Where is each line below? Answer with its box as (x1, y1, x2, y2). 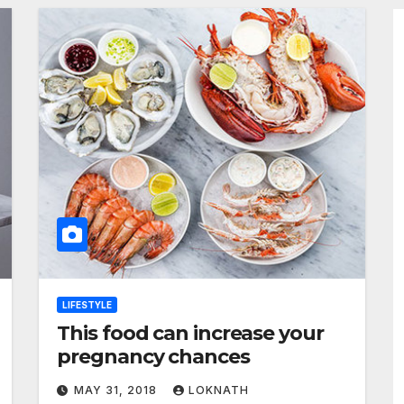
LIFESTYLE (62, 299, 113, 310)
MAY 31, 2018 (74, 383, 161, 397)
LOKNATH (188, 383, 250, 397)
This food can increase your (57, 321, 324, 345)
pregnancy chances (57, 344, 250, 369)
